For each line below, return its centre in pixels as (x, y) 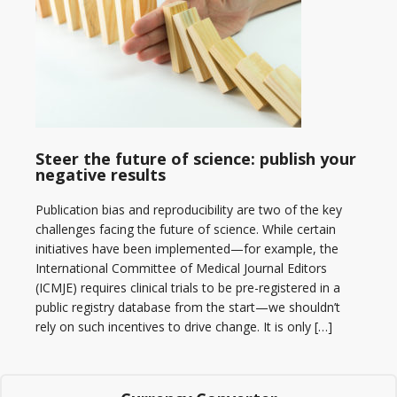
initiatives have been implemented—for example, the (187, 248)
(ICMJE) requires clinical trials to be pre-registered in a (188, 287)
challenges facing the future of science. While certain (186, 229)
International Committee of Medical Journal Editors (181, 268)
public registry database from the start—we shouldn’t (188, 307)
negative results (101, 174)
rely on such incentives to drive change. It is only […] (184, 326)
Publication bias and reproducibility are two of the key (189, 209)
